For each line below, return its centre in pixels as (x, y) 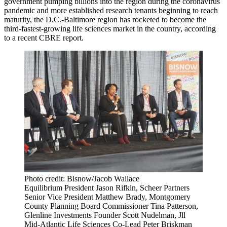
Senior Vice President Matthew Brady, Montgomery (107, 197)
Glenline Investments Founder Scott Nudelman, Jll (105, 215)
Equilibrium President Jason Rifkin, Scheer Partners (107, 187)
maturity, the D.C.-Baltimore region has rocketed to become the (105, 20)
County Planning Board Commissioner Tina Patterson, (111, 206)
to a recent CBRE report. (44, 38)
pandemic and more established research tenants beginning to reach (111, 10)
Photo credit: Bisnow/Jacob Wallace (82, 178)
